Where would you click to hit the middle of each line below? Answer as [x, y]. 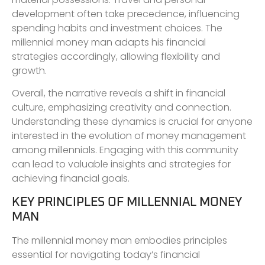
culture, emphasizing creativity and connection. [122, 108]
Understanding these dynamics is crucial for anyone [132, 122]
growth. [29, 70]
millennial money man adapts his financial [109, 42]
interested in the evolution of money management [129, 136]
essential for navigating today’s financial [106, 254]
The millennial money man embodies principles [119, 240]
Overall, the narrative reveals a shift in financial [119, 93]
